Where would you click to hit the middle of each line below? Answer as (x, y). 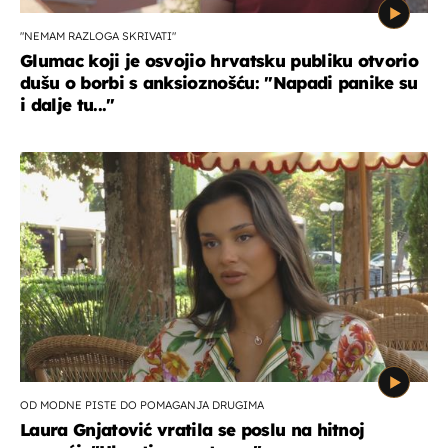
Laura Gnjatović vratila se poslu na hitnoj (192, 429)
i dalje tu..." (67, 104)
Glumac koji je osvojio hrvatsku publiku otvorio (219, 60)
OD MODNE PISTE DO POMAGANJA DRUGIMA (142, 404)
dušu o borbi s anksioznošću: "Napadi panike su (219, 82)
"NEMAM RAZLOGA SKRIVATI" (98, 35)
